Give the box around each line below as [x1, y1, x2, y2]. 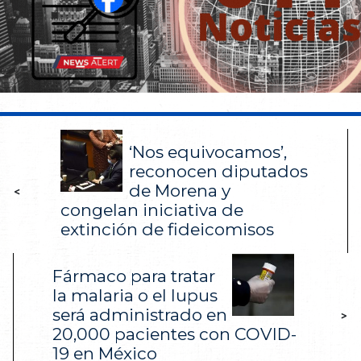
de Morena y [129, 180, 230, 201]
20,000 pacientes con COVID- [52, 323, 297, 344]
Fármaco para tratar [52, 265, 215, 286]
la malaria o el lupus [52, 284, 218, 305]
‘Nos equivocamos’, [129, 141, 287, 162]
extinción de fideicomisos [60, 218, 274, 239]
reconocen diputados [129, 160, 308, 181]
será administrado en [52, 304, 227, 325]
